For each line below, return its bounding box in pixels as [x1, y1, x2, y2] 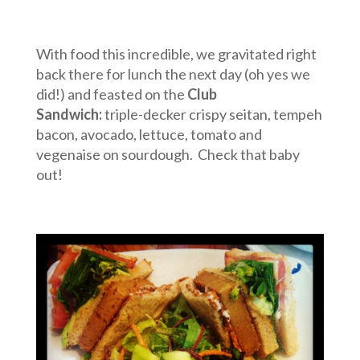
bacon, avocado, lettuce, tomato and [35, 125, 262, 143]
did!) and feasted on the [35, 84, 187, 103]
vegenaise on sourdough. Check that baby [35, 145, 300, 163]
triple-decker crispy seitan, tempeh [104, 104, 322, 123]
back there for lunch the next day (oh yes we [35, 64, 310, 83]
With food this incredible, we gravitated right [35, 44, 317, 63]
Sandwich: [35, 104, 102, 123]
